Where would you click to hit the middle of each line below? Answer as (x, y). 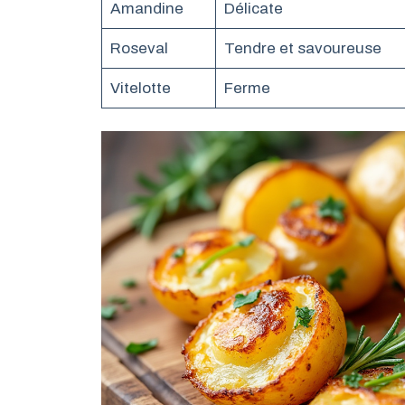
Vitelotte (140, 88)
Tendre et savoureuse (302, 48)
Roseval (139, 48)
